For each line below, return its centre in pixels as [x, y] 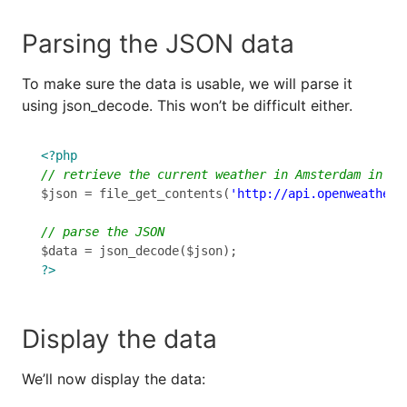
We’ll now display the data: [114, 378]
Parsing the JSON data [158, 43]
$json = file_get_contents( [135, 194]
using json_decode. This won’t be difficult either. [187, 105]
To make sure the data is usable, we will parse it [187, 83]
